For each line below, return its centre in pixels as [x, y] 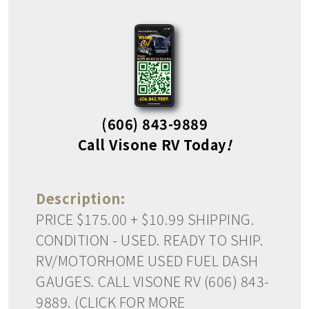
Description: [80, 198]
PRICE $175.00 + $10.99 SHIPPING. [145, 219]
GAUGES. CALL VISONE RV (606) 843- [153, 281]
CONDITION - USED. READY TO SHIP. [150, 239]
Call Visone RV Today [152, 144]
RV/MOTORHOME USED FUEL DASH [147, 260]
